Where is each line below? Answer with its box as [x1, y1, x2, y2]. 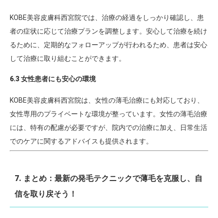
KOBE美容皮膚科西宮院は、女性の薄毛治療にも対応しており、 [10, 96, 204, 104]
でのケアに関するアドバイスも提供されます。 [10, 137, 153, 145]
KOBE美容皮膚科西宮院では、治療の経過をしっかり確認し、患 [10, 14, 204, 21]
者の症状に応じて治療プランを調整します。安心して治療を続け [10, 27, 207, 35]
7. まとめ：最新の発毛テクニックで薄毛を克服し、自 [15, 174, 202, 183]
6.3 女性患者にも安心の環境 [10, 75, 96, 83]
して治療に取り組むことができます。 [10, 54, 126, 62]
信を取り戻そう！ [15, 189, 77, 199]
